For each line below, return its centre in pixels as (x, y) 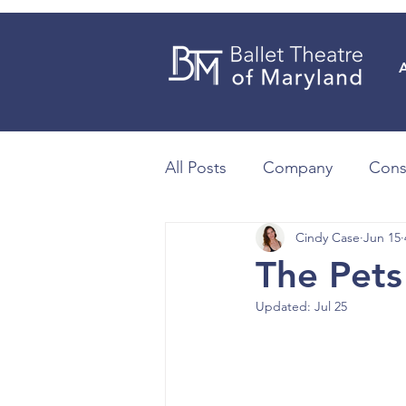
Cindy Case (328, 237)
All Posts (196, 167)
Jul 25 (331, 306)
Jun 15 (382, 237)
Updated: (285, 306)
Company (298, 167)
